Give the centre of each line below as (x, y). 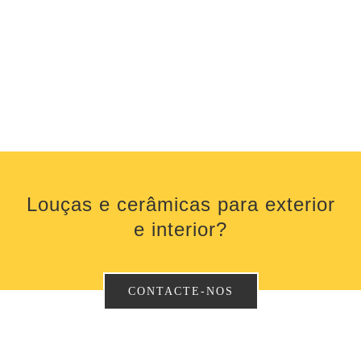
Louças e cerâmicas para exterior (180, 204)
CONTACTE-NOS (180, 291)
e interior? (180, 229)
